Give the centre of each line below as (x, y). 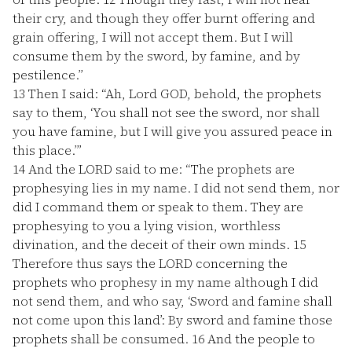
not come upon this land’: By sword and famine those (172, 320)
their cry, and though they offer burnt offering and (164, 18)
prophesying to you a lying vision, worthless (147, 225)
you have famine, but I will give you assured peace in (172, 131)
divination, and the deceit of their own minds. (153, 244)
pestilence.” (48, 75)
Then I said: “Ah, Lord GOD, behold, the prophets (173, 93)
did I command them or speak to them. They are (158, 207)
